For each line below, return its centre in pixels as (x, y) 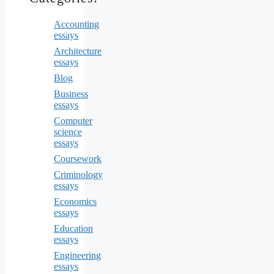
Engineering (77, 255)
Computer (73, 120)
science (68, 131)
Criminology (78, 174)
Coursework (78, 158)
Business (71, 94)
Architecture (78, 51)
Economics (75, 201)
